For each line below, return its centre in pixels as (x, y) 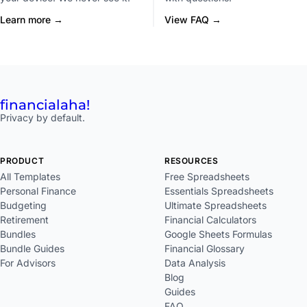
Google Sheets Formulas (218, 234)
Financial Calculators (210, 220)
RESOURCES (192, 161)
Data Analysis (195, 263)
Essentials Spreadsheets (219, 191)
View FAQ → (193, 20)
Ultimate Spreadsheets (216, 206)
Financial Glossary (205, 249)
